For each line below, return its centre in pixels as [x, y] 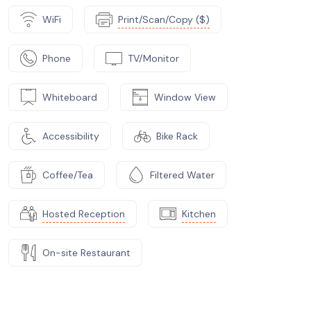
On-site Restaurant [86, 252]
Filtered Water [182, 175]
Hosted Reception [84, 213]
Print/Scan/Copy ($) [164, 19]
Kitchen [199, 213]
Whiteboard [70, 97]
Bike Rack [177, 136]
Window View [185, 97]
